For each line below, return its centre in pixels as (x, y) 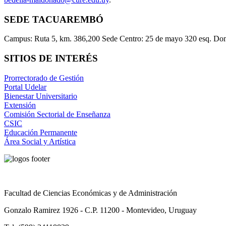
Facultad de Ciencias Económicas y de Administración (91, 193)
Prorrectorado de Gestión (44, 78)
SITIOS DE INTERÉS (51, 59)
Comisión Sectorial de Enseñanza (57, 114)
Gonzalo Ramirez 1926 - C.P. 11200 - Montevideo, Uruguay (100, 210)
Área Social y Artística (40, 141)
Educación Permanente (41, 132)
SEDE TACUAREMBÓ (54, 19)
